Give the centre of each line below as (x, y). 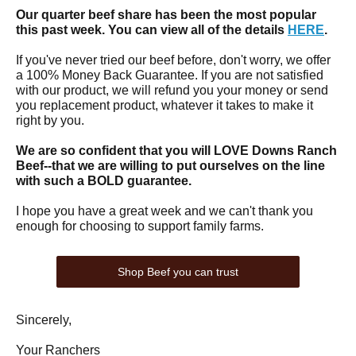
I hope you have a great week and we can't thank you (164, 211)
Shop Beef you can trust (178, 272)
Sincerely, (45, 320)
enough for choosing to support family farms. (140, 226)
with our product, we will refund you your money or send (172, 90)
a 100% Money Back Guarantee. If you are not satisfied (170, 75)
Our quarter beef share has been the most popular (166, 15)
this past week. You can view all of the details (152, 30)
